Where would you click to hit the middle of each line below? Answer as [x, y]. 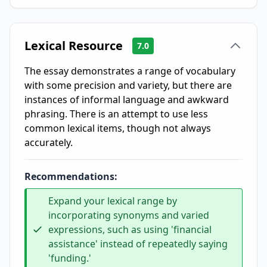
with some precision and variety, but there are [128, 85]
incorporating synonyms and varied [129, 215]
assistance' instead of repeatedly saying [138, 244]
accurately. [49, 142]
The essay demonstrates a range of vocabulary [130, 71]
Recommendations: [71, 176]
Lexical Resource [74, 46]
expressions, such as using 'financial [130, 229]
